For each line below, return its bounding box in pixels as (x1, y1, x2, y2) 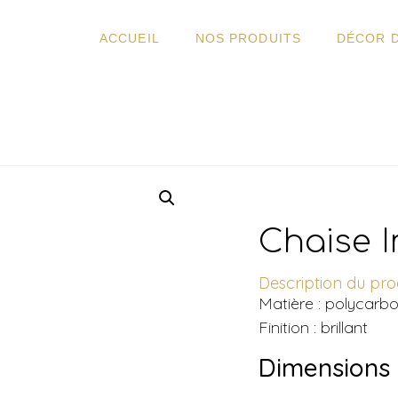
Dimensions (259, 351, 391, 383)
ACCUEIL (99, 31, 160, 45)
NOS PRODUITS (195, 31, 301, 45)
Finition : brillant (259, 317, 369, 338)
